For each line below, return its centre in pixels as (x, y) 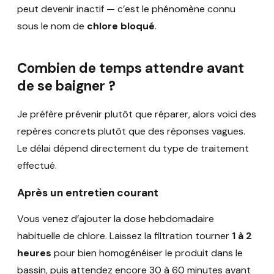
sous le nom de (52, 26)
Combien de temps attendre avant (131, 68)
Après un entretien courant (88, 192)
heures (34, 253)
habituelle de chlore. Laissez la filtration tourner (124, 236)
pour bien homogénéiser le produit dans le (147, 253)
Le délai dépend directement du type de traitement (133, 149)
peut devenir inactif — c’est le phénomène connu (126, 9)
